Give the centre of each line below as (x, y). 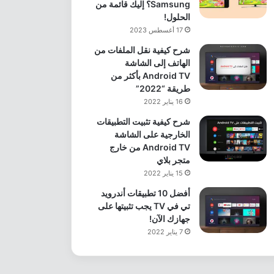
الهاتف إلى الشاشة (157, 62)
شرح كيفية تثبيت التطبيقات (143, 121)
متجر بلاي (173, 160)
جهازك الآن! (169, 218)
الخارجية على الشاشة (152, 134)
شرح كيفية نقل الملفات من (142, 50)
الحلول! (177, 17)
